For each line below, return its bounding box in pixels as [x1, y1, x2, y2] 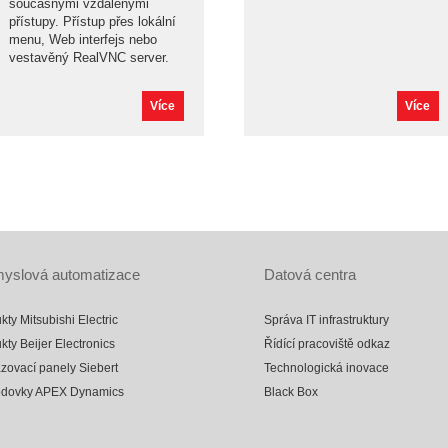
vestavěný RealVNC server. [9, 50, 169, 65]
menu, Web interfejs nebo [9, 32, 157, 47]
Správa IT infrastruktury [264, 313, 389, 327]
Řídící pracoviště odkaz [264, 337, 390, 351]
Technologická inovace [264, 361, 389, 375]
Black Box [264, 385, 318, 399]
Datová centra [264, 266, 356, 283]
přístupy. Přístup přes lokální [9, 14, 176, 29]
